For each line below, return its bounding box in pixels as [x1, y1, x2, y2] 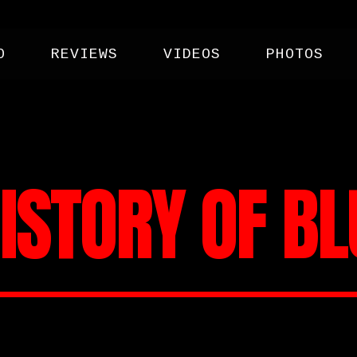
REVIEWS [50, 46, 118, 62]
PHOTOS [265, 46, 324, 62]
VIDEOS [163, 46, 221, 62]
